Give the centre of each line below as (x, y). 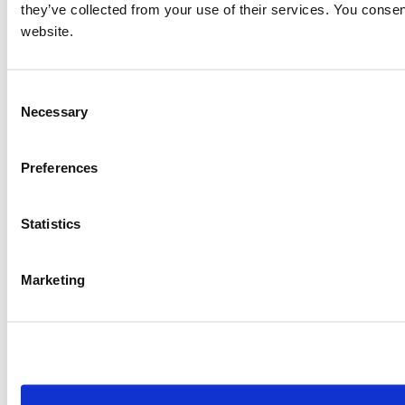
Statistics (51, 223)
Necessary (54, 111)
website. (47, 30)
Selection (34, 114)
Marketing (53, 279)
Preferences (60, 167)
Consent (32, 93)
